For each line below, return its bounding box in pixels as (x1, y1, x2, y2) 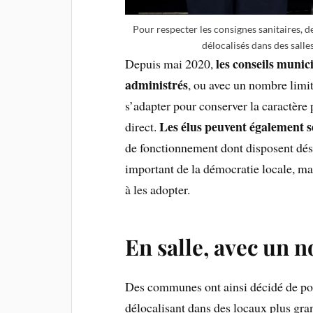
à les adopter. (125, 180, 191, 198)
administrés (125, 75, 189, 94)
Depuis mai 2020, (125, 54, 217, 72)
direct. (125, 117, 160, 135)
